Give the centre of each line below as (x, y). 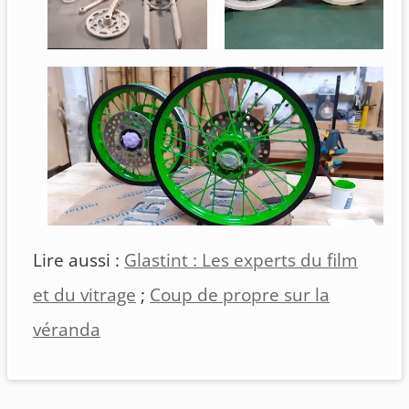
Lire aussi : (79, 261)
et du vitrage (84, 295)
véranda (67, 330)
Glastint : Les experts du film (241, 261)
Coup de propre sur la (240, 295)
